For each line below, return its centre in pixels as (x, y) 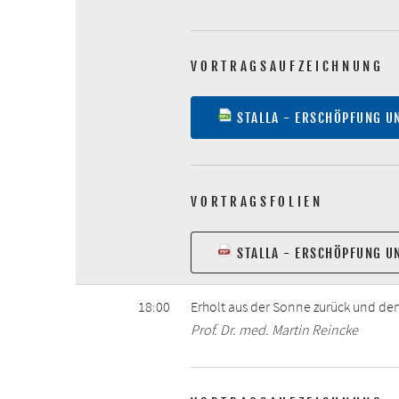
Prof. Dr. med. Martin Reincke (275, 329)
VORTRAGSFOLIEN (257, 201)
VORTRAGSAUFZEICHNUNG (287, 67)
